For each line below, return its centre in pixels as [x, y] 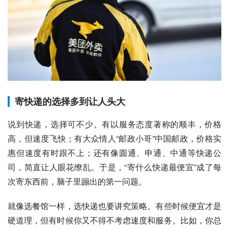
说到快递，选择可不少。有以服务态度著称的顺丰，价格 [114, 124]
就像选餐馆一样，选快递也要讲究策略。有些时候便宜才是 [114, 206]
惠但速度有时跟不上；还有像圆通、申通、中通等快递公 [114, 153]
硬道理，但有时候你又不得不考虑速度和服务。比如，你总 [114, 220]
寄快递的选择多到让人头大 [70, 101]
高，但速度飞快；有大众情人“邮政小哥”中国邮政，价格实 [114, 139]
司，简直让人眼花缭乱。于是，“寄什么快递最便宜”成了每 [114, 167]
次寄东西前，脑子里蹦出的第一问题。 [77, 181]
